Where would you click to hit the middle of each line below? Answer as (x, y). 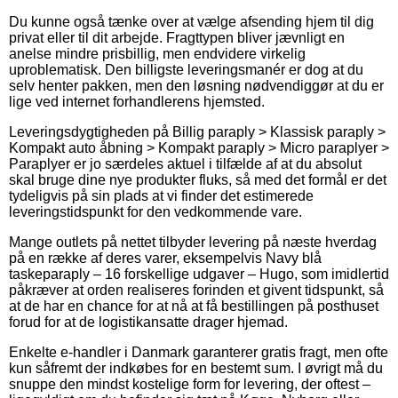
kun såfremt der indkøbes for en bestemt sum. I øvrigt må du (196, 368)
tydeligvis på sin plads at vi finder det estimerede (161, 195)
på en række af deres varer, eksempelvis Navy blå (165, 258)
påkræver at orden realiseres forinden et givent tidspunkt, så (196, 290)
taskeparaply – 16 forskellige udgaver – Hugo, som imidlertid (199, 274)
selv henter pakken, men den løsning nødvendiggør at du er (196, 85)
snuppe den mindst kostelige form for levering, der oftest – (190, 384)
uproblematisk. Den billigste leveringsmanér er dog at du (186, 69)
